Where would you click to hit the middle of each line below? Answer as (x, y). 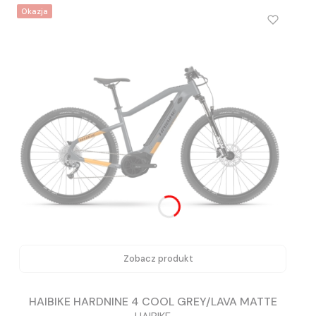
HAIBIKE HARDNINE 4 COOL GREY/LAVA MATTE (153, 301)
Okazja (35, 12)
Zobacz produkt (158, 259)
